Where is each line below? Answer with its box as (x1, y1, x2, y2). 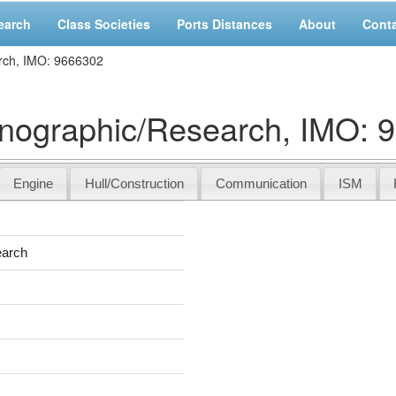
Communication (215, 175, 307, 191)
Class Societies (57, 15, 150, 33)
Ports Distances (177, 15, 272, 33)
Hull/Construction (84, 175, 184, 191)
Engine (12, 175, 53, 191)
